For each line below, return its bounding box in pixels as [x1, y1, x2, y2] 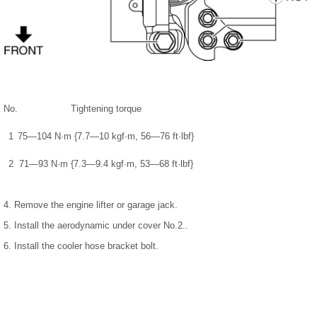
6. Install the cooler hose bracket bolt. [4, 240, 158, 251]
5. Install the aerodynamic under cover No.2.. [4, 219, 188, 231]
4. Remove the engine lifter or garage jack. [4, 199, 178, 210]
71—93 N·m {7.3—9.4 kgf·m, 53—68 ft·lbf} [18, 158, 193, 169]
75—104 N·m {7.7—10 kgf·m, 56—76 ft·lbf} [18, 130, 194, 142]
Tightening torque [70, 103, 142, 114]
